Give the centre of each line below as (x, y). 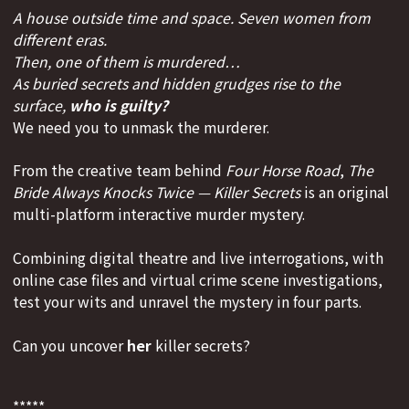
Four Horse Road (283, 171)
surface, (41, 105)
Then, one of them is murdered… (126, 61)
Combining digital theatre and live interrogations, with (198, 257)
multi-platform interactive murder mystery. (159, 215)
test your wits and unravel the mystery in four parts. (187, 301)
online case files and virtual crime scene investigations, (198, 279)
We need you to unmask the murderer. (141, 127)
